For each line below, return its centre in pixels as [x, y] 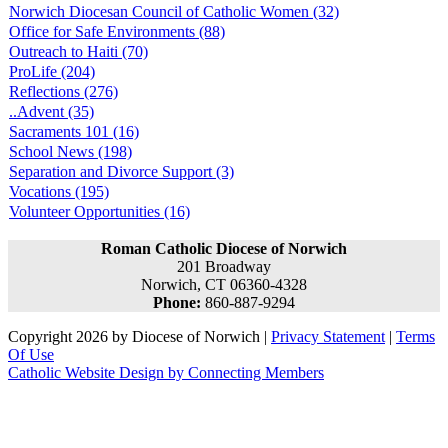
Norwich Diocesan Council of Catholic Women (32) [174, 12]
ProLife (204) [52, 72]
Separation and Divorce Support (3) [121, 172]
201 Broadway [224, 267]
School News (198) [70, 152]
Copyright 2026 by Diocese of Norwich [134, 337]
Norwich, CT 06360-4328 [224, 285]
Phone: [177, 303]
